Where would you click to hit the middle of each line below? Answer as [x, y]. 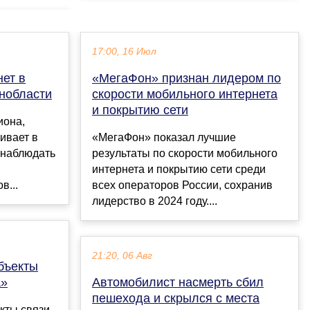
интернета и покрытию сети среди [179, 170]
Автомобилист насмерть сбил [178, 283]
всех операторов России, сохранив [182, 185]
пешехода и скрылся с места [176, 299]
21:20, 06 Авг [122, 256]
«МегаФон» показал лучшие [164, 138]
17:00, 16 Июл [124, 52]
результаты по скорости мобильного [185, 154]
